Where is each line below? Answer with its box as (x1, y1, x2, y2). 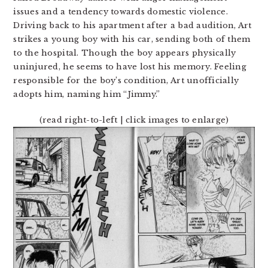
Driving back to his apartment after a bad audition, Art (13, 20, 252, 31)
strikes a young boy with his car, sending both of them (13, 33, 251, 44)
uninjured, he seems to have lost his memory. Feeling (13, 61, 246, 72)
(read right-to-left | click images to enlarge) (39, 114, 229, 125)
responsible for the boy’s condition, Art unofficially (13, 75, 239, 86)
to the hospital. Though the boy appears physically (13, 47, 236, 58)
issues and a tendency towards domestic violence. (13, 6, 228, 17)
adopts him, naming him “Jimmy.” (13, 89, 160, 99)
